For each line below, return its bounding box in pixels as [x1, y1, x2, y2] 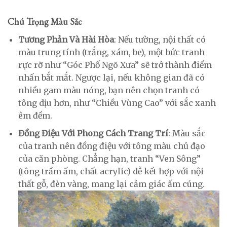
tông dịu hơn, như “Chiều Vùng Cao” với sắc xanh [18, 98, 216, 108]
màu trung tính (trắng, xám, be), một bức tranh [18, 47, 205, 58]
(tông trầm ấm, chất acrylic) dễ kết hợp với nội [18, 166, 204, 176]
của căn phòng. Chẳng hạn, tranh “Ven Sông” [18, 153, 201, 164]
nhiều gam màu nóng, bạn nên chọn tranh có [18, 85, 200, 96]
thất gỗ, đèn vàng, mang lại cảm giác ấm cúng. [18, 178, 205, 189]
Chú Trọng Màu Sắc [8, 16, 82, 28]
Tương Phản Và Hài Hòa [18, 34, 114, 45]
